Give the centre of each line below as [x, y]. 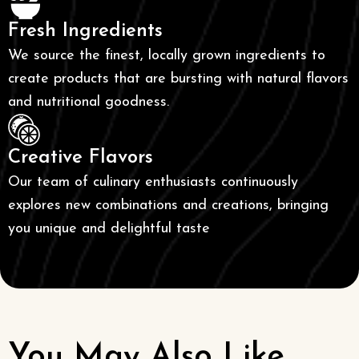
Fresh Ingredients [85, 31]
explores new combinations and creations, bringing [168, 205]
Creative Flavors [81, 157]
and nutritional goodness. [89, 102]
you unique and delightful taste [109, 228]
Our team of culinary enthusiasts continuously [153, 182]
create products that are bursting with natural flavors [178, 79]
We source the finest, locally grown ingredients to [167, 55]
